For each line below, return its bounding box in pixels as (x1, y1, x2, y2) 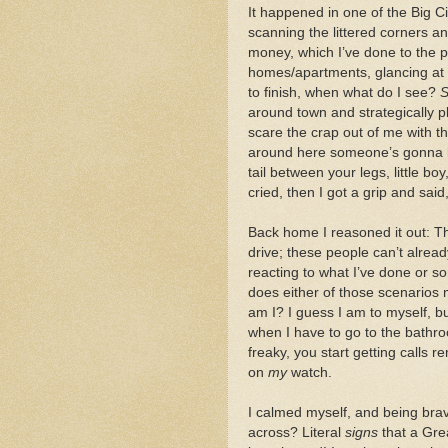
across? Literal (248, 424, 345, 440)
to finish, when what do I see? (248, 84, 440, 100)
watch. (287, 364, 332, 380)
